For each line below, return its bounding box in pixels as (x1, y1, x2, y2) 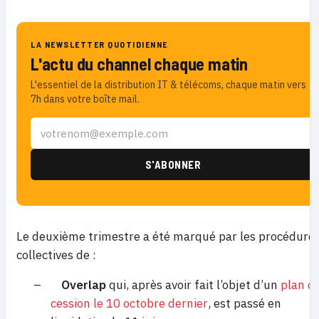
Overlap (61, 277, 106, 293)
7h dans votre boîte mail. (31, 93, 140, 105)
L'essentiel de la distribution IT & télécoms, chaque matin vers (31, 78, 306, 91)
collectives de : (16, 247, 96, 263)
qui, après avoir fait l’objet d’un (106, 277, 281, 293)
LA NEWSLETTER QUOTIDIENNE (31, 39, 168, 49)
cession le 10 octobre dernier (51, 296, 208, 311)
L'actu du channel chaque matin (31, 53, 248, 74)
